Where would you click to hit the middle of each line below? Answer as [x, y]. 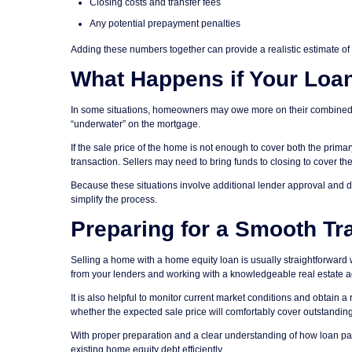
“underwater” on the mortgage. [136, 124]
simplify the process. [114, 199]
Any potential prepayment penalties [165, 24]
